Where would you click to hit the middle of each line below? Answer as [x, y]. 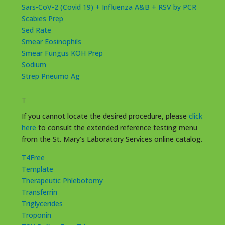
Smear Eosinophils [51, 41]
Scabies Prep [42, 18]
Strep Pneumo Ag [50, 76]
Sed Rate [36, 30]
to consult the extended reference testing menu [117, 127]
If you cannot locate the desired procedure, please [105, 116]
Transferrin [39, 192]
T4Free [33, 157]
